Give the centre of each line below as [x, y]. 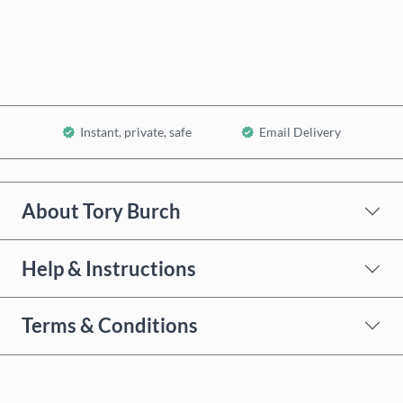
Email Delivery [300, 132]
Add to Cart [212, 54]
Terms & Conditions [110, 326]
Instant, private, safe [135, 132]
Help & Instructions [109, 268]
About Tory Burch [101, 210]
